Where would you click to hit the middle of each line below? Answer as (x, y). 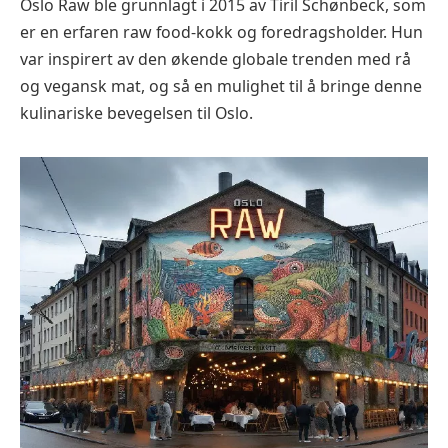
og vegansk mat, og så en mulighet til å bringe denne (221, 86)
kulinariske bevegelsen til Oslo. (136, 113)
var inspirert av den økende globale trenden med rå (215, 59)
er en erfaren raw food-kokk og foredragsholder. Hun (221, 32)
